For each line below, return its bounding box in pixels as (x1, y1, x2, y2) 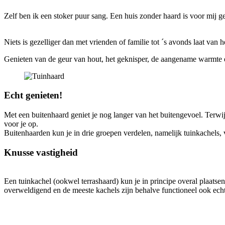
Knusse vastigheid (4, 147, 80, 158)
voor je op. (4, 120, 40, 129)
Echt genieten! (4, 90, 62, 101)
